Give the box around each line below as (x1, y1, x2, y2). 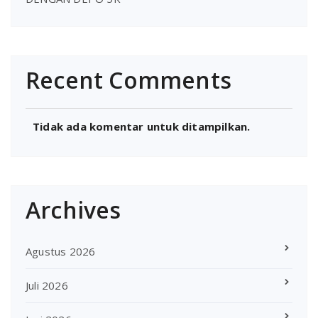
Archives (26, 194, 121, 225)
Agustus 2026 (26, 243, 96, 258)
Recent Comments (26, 64, 231, 95)
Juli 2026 (26, 278, 68, 292)
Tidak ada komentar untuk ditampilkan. (33, 119, 251, 134)
